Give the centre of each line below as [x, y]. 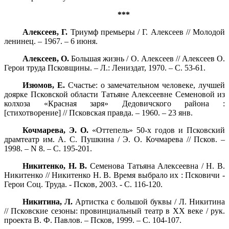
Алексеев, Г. [47, 32]
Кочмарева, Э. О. [55, 130]
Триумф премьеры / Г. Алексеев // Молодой [147, 32]
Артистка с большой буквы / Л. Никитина [149, 202]
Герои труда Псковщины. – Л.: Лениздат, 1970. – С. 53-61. [105, 68]
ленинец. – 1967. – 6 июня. [51, 41]
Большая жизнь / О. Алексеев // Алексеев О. [148, 59]
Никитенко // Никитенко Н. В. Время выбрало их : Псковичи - [114, 175]
